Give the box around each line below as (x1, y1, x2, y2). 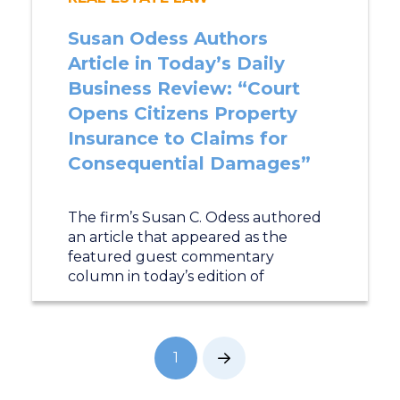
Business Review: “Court (67, 78, 300, 99)
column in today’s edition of (67, 268, 264, 285)
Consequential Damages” (67, 153, 311, 174)
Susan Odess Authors (67, 28, 268, 49)
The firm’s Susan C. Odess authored (67, 209, 321, 226)
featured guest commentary (67, 248, 274, 265)
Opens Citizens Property (67, 103, 297, 124)
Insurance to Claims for (67, 128, 287, 149)
